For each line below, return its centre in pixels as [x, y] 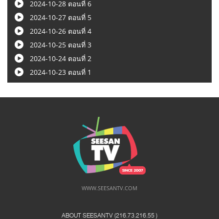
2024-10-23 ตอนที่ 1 [60, 72]
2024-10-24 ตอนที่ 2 [60, 59]
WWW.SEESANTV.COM [109, 188]
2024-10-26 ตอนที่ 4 [60, 31]
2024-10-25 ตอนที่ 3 [60, 45]
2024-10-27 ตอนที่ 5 [60, 18]
